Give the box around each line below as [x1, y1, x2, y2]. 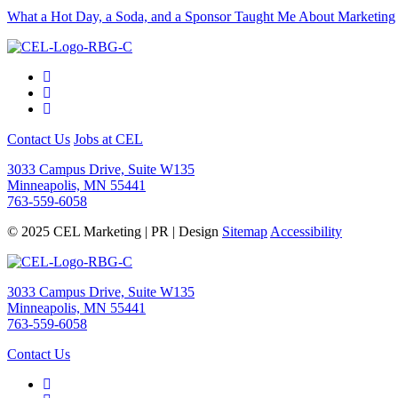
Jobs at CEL [74, 131, 143, 147]
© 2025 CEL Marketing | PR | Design [7, 224, 222, 240]
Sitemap [222, 224, 267, 240]
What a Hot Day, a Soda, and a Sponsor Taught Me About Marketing [7, 9, 395, 25]
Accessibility [270, 224, 342, 240]
